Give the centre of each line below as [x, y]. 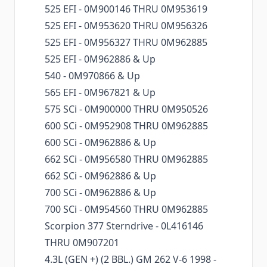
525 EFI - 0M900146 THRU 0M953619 [126, 9]
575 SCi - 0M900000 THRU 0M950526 [126, 109]
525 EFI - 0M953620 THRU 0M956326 [126, 26]
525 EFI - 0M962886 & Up [100, 59]
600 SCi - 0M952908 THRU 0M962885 [126, 126]
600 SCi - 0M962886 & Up [100, 143]
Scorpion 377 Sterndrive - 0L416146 [124, 226]
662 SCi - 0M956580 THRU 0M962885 [126, 159]
